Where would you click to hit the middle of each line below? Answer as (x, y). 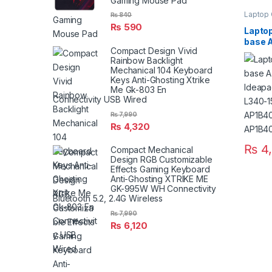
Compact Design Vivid (154, 51)
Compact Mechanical (152, 150)
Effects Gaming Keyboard (160, 169)
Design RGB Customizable (161, 160)
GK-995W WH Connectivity (163, 189)
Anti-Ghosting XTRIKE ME (159, 179)
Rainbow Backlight (147, 61)
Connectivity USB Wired (100, 100)
